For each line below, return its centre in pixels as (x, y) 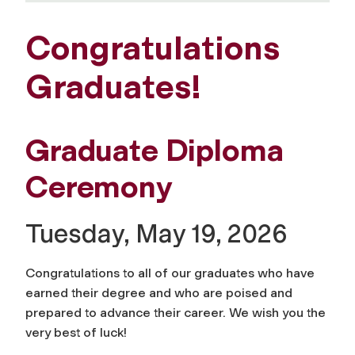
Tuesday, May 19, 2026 (157, 234)
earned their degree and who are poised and (159, 293)
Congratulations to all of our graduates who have (170, 273)
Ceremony (99, 187)
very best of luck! (76, 333)
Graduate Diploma (155, 151)
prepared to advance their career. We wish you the (176, 313)
